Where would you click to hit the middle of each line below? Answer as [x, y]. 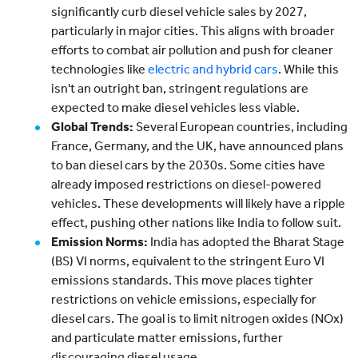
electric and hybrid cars [213, 70]
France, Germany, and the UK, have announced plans [197, 146]
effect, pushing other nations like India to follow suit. [196, 223]
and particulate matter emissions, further [167, 338]
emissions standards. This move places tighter [182, 280]
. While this [308, 70]
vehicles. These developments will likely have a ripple [198, 204]
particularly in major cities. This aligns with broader [193, 31]
